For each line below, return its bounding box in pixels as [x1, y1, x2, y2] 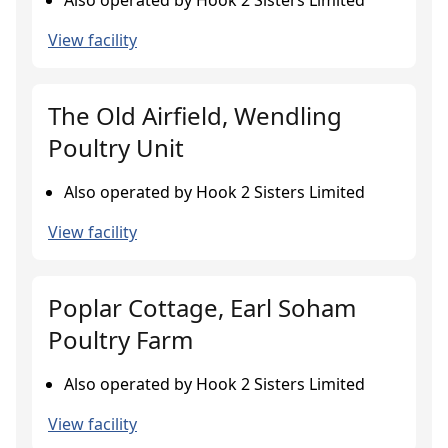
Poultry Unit [48, 131, 184, 164]
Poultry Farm [48, 323, 193, 356]
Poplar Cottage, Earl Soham [48, 291, 356, 324]
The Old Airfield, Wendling [48, 99, 342, 132]
